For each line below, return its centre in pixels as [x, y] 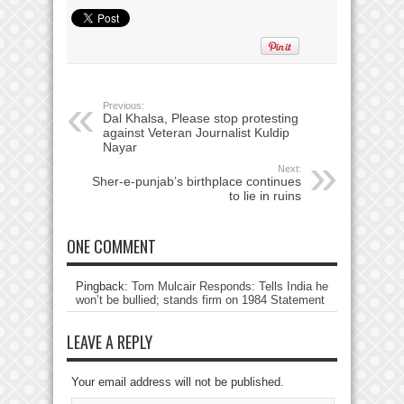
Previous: [124, 105]
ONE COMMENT [111, 246]
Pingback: [104, 286]
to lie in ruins [265, 195]
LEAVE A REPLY [110, 341]
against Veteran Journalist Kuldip [196, 132]
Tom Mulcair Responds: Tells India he [230, 286]
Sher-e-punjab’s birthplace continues [197, 181]
